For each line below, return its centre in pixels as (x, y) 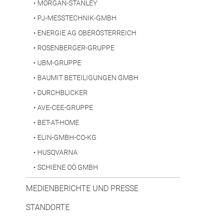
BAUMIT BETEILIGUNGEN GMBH (88, 78)
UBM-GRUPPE (59, 63)
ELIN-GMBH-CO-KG (67, 138)
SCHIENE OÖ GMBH (68, 167)
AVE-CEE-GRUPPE (65, 108)
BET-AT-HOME (58, 123)
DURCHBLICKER (62, 93)
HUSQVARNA (57, 153)
